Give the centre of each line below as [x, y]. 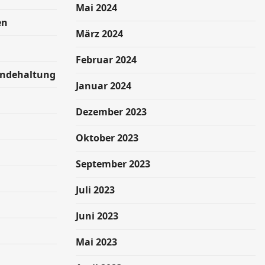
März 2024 [99, 34]
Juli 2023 [95, 190]
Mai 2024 [96, 8]
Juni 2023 [97, 216]
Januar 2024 [104, 86]
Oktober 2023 [107, 138]
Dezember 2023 [111, 112]
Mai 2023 [96, 242]
